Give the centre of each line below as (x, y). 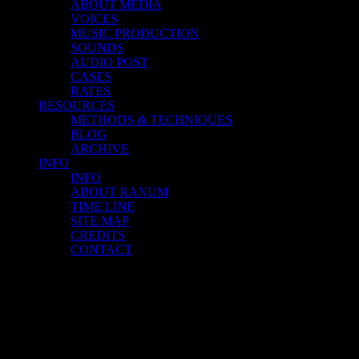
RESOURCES (77, 105)
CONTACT (101, 250)
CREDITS (98, 235)
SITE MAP (100, 221)
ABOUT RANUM (119, 192)
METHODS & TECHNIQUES (151, 120)
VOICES (94, 19)
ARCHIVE (100, 149)
